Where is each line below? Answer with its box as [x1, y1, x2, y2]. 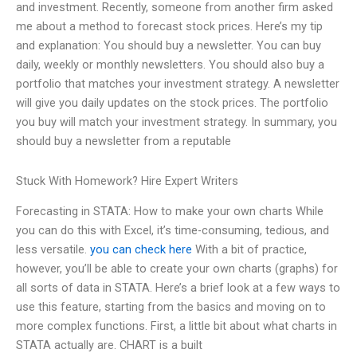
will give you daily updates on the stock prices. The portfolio [16, 96, 328, 111]
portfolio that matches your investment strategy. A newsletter [16, 76, 339, 92]
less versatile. [16, 242, 90, 257]
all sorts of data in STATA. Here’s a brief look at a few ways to [16, 280, 340, 296]
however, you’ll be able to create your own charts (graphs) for [16, 261, 338, 277]
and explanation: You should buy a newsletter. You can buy [16, 38, 321, 53]
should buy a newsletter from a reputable [16, 134, 231, 149]
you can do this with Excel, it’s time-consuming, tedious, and [16, 223, 329, 238]
